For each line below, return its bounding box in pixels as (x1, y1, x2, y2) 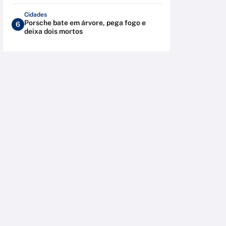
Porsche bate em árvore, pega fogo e (24, 19, 146, 27)
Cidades (24, 11, 47, 18)
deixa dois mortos (24, 27, 83, 35)
